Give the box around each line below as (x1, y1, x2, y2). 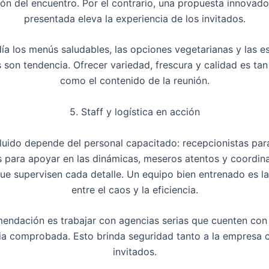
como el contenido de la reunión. (59, 74, 210, 87)
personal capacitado (83, 136, 177, 149)
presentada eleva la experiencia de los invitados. (23, 12, 246, 25)
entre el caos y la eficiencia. (71, 183, 198, 196)
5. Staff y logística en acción (69, 105, 200, 118)
